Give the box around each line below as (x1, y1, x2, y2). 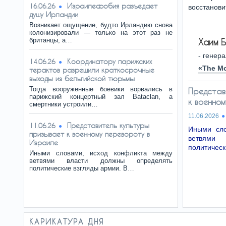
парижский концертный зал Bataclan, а (29, 93, 173, 100)
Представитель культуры (67, 121, 149, 130)
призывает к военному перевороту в (29, 130, 150, 138)
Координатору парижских (67, 57, 152, 66)
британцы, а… (29, 36, 72, 44)
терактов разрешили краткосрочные (29, 66, 154, 74)
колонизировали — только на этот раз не (29, 29, 173, 36)
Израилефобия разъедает (67, 2, 157, 10)
